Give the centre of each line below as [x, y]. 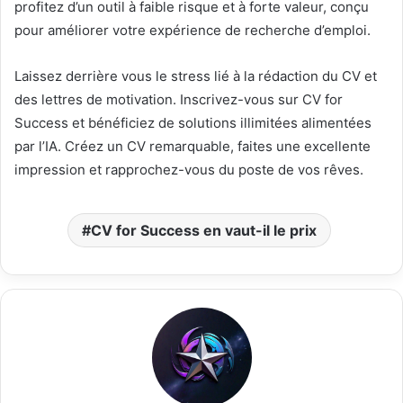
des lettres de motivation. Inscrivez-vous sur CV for [179, 99]
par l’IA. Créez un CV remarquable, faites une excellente [193, 146]
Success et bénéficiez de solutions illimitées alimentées [193, 122]
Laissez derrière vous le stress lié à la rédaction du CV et [196, 76]
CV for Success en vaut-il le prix [204, 230]
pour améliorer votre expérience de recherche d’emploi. [193, 30]
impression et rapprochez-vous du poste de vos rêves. [189, 169]
